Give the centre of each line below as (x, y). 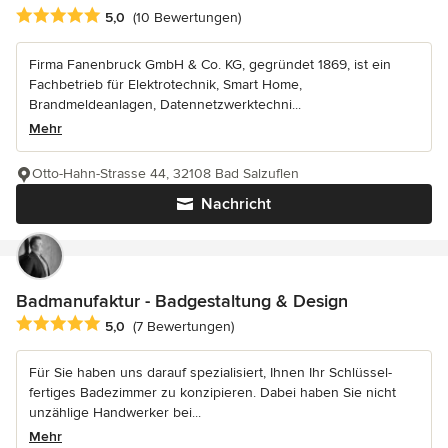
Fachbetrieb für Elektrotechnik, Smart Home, (165, 85)
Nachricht (236, 204)
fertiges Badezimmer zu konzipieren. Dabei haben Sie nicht (212, 393)
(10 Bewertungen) (187, 18)
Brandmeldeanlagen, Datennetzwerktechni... (165, 105)
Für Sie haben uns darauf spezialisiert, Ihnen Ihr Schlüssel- (210, 373)
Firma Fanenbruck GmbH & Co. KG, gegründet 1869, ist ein (210, 65)
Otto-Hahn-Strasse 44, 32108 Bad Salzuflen (165, 174)
